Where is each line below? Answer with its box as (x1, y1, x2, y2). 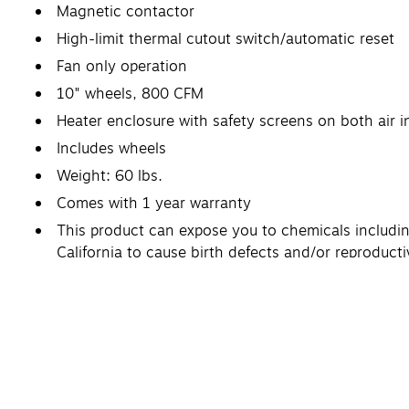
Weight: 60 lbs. (57, 164, 163, 187)
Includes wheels (57, 137, 166, 160)
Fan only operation (57, 55, 187, 78)
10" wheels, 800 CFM (57, 82, 204, 105)
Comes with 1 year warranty (57, 192, 251, 215)
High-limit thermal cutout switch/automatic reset (57, 27, 394, 50)
